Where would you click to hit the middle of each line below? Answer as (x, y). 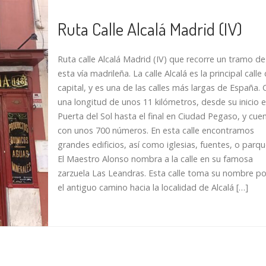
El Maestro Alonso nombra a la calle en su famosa (155, 159)
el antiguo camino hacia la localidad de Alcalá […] (153, 188)
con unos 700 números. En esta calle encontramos (156, 131)
